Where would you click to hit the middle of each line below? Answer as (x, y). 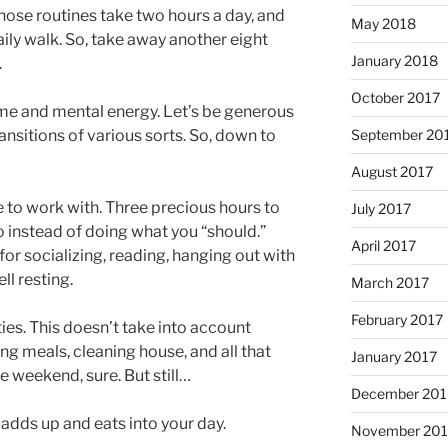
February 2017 (396, 320)
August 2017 (391, 172)
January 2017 (393, 357)
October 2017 (395, 98)
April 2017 (383, 246)
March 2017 (389, 283)
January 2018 (394, 61)
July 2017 (380, 209)
